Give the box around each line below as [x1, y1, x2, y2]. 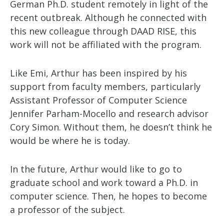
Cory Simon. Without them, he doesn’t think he [10, 121, 212, 133]
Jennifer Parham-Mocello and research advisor [10, 107, 208, 119]
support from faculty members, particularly [10, 80, 200, 92]
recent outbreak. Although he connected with [10, 11, 206, 23]
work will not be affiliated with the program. [10, 38, 201, 50]
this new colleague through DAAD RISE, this [10, 25, 196, 37]
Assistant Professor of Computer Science [10, 94, 187, 106]
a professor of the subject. [10, 203, 125, 215]
